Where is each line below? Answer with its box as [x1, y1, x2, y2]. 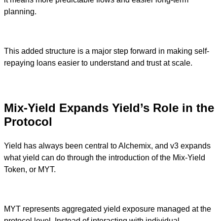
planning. [4, 7, 37, 16]
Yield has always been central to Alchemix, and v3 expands [4, 141, 211, 150]
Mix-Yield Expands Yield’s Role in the [4, 101, 214, 114]
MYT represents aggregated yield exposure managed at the [4, 204, 211, 213]
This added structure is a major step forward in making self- [4, 46, 209, 55]
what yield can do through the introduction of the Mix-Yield [4, 153, 205, 162]
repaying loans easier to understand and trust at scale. [4, 58, 192, 67]
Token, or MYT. [4, 165, 56, 174]
